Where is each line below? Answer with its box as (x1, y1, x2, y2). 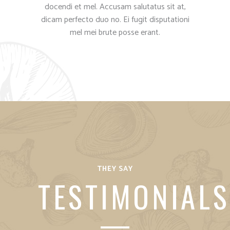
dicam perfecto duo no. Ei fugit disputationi (41, 13, 189, 27)
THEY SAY (97, 163, 133, 176)
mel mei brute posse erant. (70, 26, 160, 40)
